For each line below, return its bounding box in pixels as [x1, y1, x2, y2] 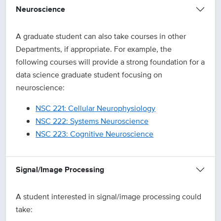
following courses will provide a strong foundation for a [16, 56, 205, 68]
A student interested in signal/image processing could [16, 191, 202, 203]
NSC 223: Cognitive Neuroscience [36, 128, 154, 140]
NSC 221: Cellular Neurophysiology [36, 103, 156, 114]
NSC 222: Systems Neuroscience [36, 115, 149, 127]
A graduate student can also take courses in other [16, 31, 186, 42]
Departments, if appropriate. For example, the [16, 43, 172, 55]
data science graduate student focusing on [16, 69, 163, 81]
